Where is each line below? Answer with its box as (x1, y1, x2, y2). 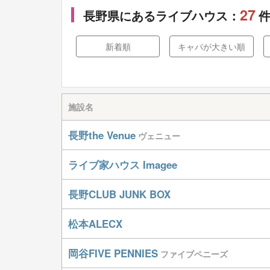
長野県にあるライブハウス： (83, 7, 240, 24)
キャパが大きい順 (177, 40, 245, 52)
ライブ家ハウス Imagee (68, 157, 177, 172)
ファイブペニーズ (160, 248, 228, 260)
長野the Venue (68, 128, 136, 142)
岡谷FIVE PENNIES (68, 246, 158, 260)
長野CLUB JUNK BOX (68, 187, 171, 201)
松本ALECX (68, 216, 122, 231)
